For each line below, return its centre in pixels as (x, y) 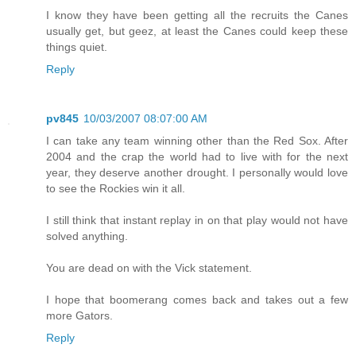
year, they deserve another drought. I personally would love (197, 173)
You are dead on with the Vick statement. (149, 268)
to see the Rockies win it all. (116, 189)
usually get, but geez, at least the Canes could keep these (197, 31)
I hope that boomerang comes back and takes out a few (197, 300)
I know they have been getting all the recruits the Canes (197, 15)
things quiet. (77, 47)
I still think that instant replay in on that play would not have (197, 221)
